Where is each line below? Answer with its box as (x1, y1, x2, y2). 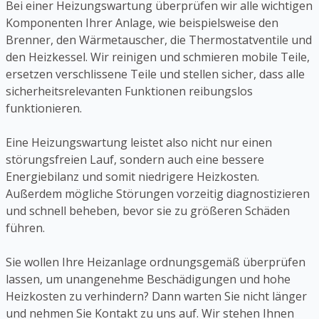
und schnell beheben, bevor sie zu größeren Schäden (6, 202, 290, 219)
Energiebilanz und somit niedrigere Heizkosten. (6, 168, 259, 184)
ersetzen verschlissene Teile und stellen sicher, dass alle (6, 66, 305, 82)
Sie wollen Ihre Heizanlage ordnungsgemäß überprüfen (6, 253, 305, 270)
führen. (6, 219, 45, 236)
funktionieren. (6, 100, 82, 116)
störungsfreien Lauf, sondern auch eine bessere (6, 151, 264, 167)
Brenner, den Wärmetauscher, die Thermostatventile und (6, 31, 312, 48)
